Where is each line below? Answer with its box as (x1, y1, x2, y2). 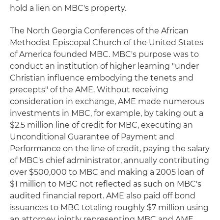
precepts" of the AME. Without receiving (10, 85, 168, 94)
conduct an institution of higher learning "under (10, 61, 199, 71)
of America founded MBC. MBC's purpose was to (10, 50, 199, 59)
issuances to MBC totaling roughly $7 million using (10, 203, 209, 212)
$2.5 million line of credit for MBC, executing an (10, 120, 193, 130)
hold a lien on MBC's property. (10, 3, 126, 13)
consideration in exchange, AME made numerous (10, 97, 204, 106)
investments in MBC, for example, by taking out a (10, 109, 203, 118)
